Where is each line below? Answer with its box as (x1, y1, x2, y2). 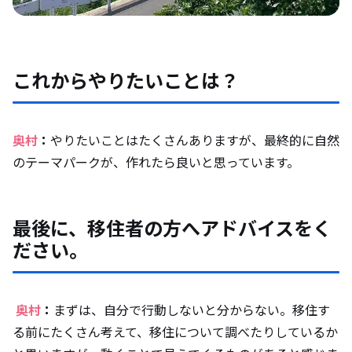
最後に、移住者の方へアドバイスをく (13, 214, 332, 242)
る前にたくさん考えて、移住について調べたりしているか (13, 322, 338, 342)
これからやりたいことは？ (13, 66, 243, 94)
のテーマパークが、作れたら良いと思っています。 (13, 152, 299, 172)
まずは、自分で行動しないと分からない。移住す (53, 300, 330, 320)
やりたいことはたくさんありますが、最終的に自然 (50, 130, 339, 150)
